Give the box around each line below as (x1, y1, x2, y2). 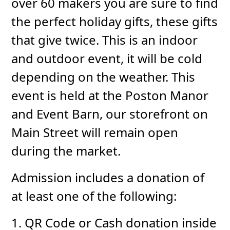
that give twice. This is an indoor (11, 31, 198, 49)
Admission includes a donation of (11, 169, 205, 186)
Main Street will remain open (11, 124, 179, 141)
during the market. (11, 142, 121, 160)
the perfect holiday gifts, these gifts (11, 13, 218, 30)
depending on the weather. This (11, 68, 196, 86)
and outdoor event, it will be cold (11, 50, 203, 67)
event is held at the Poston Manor (11, 87, 209, 104)
